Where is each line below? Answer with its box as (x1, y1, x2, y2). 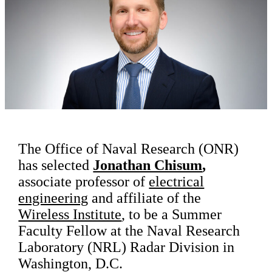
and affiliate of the (88, 189, 202, 206)
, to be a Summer (121, 206, 222, 222)
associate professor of (18, 173, 149, 189)
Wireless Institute (18, 206, 122, 222)
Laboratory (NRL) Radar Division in (18, 239, 235, 255)
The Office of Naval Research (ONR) (18, 140, 239, 157)
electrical (149, 173, 205, 189)
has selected (18, 157, 93, 173)
